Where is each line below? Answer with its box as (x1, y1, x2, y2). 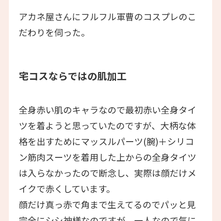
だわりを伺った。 (18, 25, 90, 38)
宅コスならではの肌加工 (18, 68, 127, 83)
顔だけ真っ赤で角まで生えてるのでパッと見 (18, 198, 196, 211)
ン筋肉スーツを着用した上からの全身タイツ (18, 150, 196, 164)
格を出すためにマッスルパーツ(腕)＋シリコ (18, 135, 194, 148)
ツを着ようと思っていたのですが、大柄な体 (18, 119, 196, 132)
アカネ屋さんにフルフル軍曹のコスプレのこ (18, 9, 196, 23)
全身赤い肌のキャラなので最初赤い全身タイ (18, 103, 196, 116)
